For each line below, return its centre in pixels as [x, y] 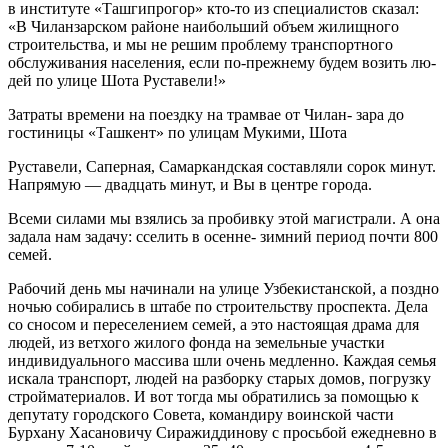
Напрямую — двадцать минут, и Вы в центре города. [190, 184]
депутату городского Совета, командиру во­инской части [201, 414]
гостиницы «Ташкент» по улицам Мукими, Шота [177, 132]
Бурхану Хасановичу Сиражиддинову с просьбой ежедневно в [222, 432]
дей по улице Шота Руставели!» [117, 80]
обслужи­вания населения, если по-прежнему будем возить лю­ [222, 62]
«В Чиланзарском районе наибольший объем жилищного [203, 26]
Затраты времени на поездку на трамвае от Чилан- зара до [206, 114]
